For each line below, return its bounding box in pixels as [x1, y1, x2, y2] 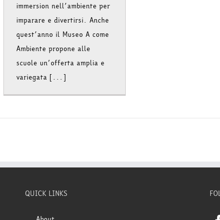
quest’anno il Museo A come [16, 29, 109, 40]
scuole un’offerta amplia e [16, 57, 105, 68]
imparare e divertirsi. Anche [16, 15, 109, 26]
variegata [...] [16, 72, 66, 82]
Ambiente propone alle [16, 43, 90, 54]
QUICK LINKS [25, 188, 67, 199]
